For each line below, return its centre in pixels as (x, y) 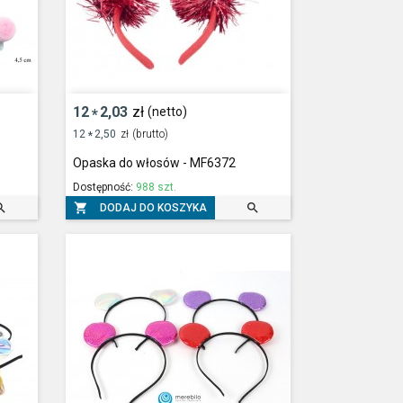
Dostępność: (105, 188)
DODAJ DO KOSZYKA (154, 207)
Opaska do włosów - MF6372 (155, 163)
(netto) (167, 111)
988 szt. (157, 188)
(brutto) (150, 134)
